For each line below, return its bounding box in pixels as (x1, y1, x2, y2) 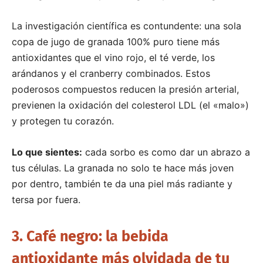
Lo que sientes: (12, 146, 82, 158)
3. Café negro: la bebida (12, 227, 168, 245)
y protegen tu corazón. (12, 114, 114, 127)
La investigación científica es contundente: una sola (12, 19, 241, 32)
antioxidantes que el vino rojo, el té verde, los (12, 51, 215, 63)
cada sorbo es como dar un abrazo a (82, 146, 250, 158)
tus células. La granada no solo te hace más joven (12, 161, 234, 174)
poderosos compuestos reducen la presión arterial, (12, 83, 239, 95)
